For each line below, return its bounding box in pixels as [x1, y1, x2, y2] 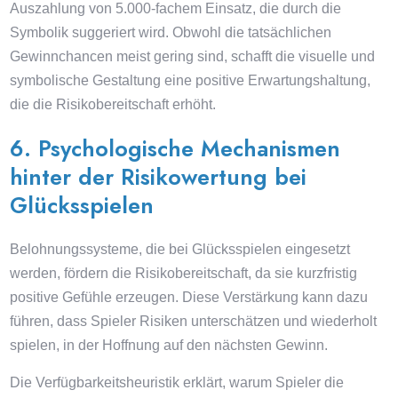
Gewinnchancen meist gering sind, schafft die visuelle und [10, 49, 376, 64]
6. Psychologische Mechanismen [10, 132, 341, 164]
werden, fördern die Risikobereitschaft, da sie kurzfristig [10, 266, 358, 281]
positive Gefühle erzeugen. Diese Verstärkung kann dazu [10, 290, 369, 305]
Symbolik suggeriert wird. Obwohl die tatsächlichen [10, 25, 332, 40]
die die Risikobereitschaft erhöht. [10, 97, 217, 112]
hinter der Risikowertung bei [10, 161, 307, 193]
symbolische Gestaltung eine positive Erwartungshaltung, [10, 73, 371, 88]
